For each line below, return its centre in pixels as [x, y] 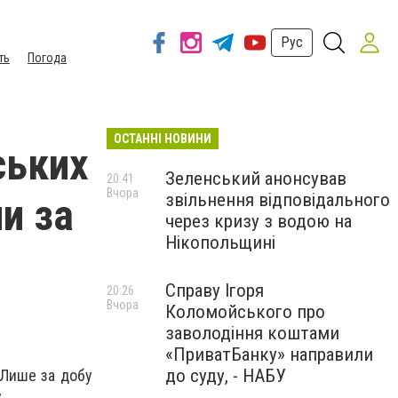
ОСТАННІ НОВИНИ [163, 139]
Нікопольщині [220, 243]
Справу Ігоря [215, 291]
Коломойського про [245, 312]
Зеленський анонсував [256, 179]
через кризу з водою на [259, 221]
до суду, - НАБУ [226, 376]
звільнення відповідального [278, 200]
